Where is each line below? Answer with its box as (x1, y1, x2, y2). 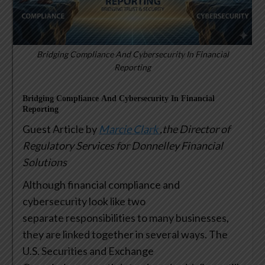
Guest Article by (22, 122, 99, 136)
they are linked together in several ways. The (22, 228, 228, 241)
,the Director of (160, 122, 230, 136)
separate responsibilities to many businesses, (22, 211, 229, 225)
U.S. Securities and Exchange (22, 244, 154, 258)
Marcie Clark (99, 122, 160, 136)
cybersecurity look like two (22, 195, 146, 208)
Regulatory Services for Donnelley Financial (22, 139, 223, 153)
